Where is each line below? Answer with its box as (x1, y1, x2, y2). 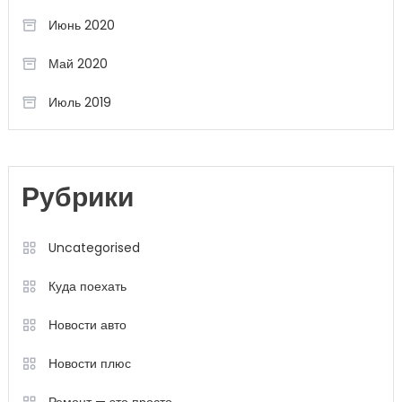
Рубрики (21, 186, 134, 214)
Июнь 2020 (48, 16, 115, 35)
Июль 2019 (48, 93, 111, 112)
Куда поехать (48, 277, 127, 296)
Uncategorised (48, 239, 140, 258)
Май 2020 (48, 55, 108, 74)
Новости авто (48, 316, 127, 335)
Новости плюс (48, 354, 131, 373)
